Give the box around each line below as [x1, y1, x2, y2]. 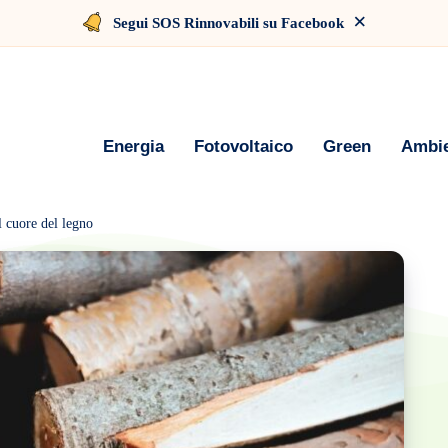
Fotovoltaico [194, 136, 293, 156]
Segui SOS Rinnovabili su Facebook [112, 15, 344, 31]
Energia [103, 136, 164, 156]
